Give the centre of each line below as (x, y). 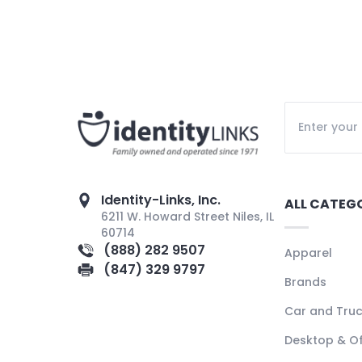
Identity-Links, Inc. (161, 200)
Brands (305, 282)
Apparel (308, 253)
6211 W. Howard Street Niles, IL (188, 216)
